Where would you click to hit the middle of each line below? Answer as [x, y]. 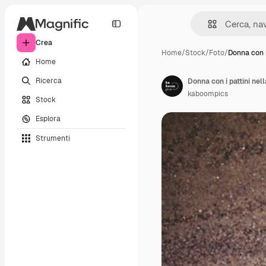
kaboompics [208, 94]
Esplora [48, 118]
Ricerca [49, 80]
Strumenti [53, 138]
